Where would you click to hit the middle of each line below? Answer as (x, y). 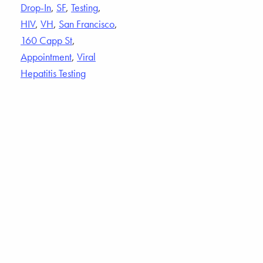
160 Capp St (46, 40)
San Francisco (87, 23)
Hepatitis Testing (53, 73)
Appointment (46, 56)
